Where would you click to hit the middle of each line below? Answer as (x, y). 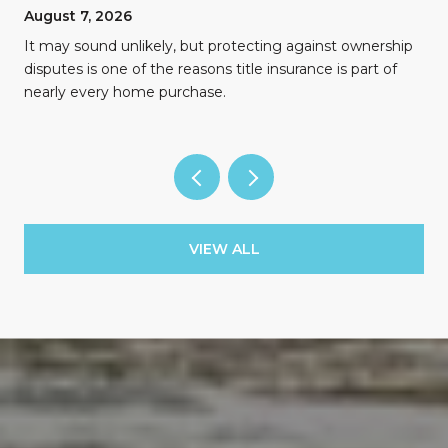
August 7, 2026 (78, 15)
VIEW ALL (224, 249)
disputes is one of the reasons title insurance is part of (210, 68)
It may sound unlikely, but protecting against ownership (218, 45)
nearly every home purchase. (125, 91)
